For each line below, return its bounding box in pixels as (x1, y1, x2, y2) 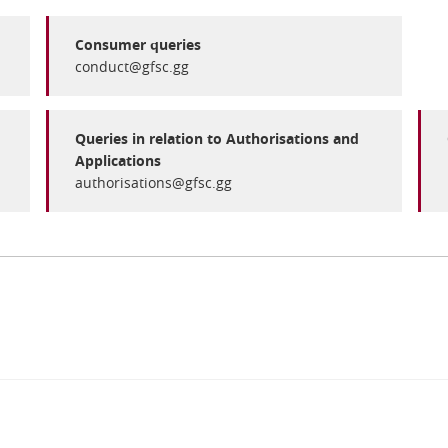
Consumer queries (75, 35, 201, 54)
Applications (75, 151, 161, 170)
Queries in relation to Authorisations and (75, 129, 359, 148)
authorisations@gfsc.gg (75, 173, 232, 192)
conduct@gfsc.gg (75, 57, 189, 76)
